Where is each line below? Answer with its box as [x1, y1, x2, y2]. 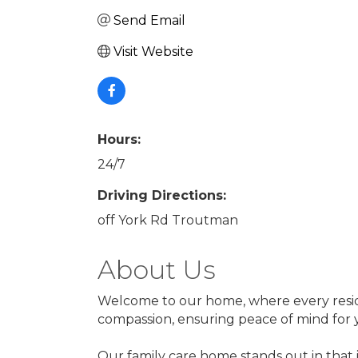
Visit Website [113, 43, 193, 59]
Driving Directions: [97, 187, 226, 203]
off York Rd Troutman [97, 212, 238, 228]
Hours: [97, 131, 141, 147]
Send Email [113, 12, 185, 28]
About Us [97, 253, 216, 285]
